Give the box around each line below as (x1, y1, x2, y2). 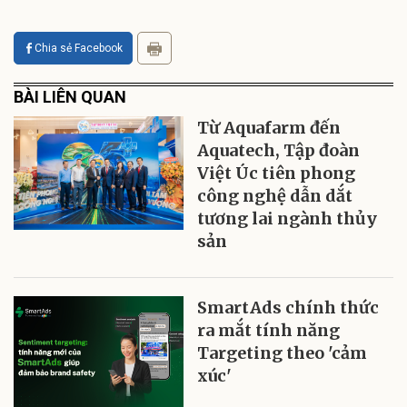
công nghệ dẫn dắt (197, 185, 353, 206)
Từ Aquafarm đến (197, 117, 342, 138)
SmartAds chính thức (197, 297, 380, 318)
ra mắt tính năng (197, 320, 341, 341)
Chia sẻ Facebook (35, 42, 123, 55)
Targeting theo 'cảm (197, 342, 368, 363)
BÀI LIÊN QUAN (14, 87, 126, 106)
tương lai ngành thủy (197, 208, 378, 229)
